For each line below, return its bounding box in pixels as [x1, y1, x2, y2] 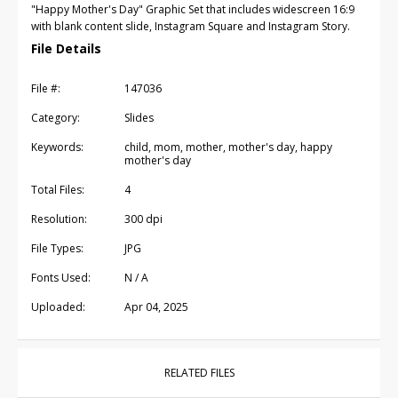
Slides [124, 110, 154, 126]
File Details [31, 40, 101, 58]
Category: [31, 110, 80, 126]
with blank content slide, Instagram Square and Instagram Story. [31, 19, 350, 35]
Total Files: [31, 182, 84, 198]
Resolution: [31, 211, 87, 227]
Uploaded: [31, 299, 85, 315]
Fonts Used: [31, 270, 91, 286]
